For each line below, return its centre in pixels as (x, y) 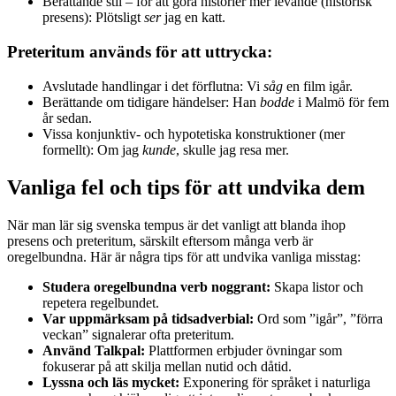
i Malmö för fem (342, 102)
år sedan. (67, 118)
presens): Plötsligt (93, 18)
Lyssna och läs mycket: (111, 382)
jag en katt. (193, 18)
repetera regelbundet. (101, 302)
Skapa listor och (317, 286)
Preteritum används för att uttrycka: (140, 52)
